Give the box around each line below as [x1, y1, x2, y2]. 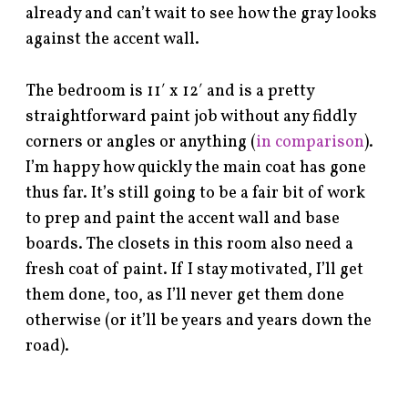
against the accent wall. [25, 28, 200, 52]
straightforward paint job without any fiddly [25, 106, 357, 129]
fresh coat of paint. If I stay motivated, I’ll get [25, 259, 364, 282]
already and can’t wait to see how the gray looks [25, 3, 378, 26]
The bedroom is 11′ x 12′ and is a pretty [25, 80, 315, 104]
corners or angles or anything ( [25, 131, 257, 155]
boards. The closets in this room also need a [25, 233, 354, 257]
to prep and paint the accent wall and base [25, 208, 341, 231]
